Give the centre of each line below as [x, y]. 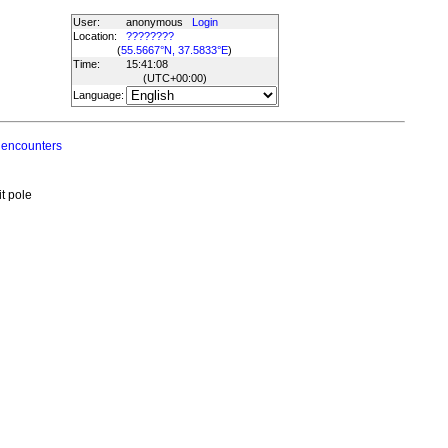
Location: [94, 36]
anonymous [158, 22]
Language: [98, 95]
